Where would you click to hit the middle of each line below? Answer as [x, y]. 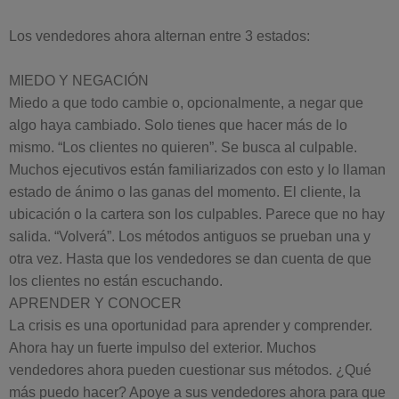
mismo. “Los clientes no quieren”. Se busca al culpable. [183, 147]
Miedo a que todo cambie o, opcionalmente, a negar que [186, 103]
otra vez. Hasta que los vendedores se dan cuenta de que [190, 259]
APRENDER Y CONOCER [95, 303]
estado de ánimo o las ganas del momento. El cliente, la [185, 192]
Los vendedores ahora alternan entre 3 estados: [159, 36]
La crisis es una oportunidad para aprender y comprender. [191, 326]
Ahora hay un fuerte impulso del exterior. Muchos [163, 348]
